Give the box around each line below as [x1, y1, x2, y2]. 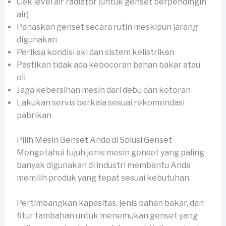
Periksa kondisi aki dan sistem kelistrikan [16, 47, 174, 57]
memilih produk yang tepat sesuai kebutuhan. [16, 173, 191, 183]
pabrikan [16, 110, 51, 120]
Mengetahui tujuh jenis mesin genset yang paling [16, 147, 204, 157]
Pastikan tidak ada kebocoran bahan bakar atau [16, 60, 200, 70]
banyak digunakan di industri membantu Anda [16, 160, 191, 170]
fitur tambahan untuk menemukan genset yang [16, 211, 198, 221]
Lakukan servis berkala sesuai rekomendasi [16, 97, 185, 107]
